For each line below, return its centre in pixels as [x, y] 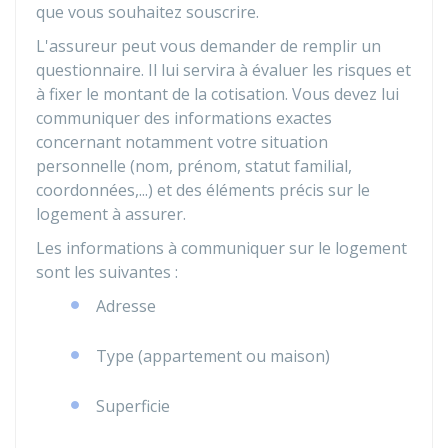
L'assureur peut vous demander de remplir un [208, 46]
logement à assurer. [111, 214]
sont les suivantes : [107, 272]
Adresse [126, 306]
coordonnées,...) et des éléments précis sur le [203, 190]
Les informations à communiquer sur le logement [221, 248]
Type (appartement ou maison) [213, 356]
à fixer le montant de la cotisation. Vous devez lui [217, 94]
